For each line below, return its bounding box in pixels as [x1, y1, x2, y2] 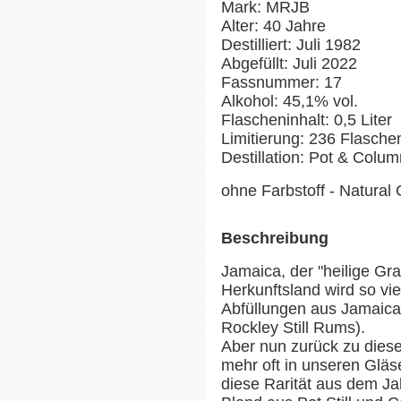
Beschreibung [221, 228, 328, 247]
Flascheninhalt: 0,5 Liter [221, 110, 392, 129]
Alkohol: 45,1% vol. [221, 91, 358, 110]
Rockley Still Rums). [221, 318, 365, 337]
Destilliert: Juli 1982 [221, 35, 361, 54]
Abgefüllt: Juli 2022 [221, 54, 357, 73]
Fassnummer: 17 [221, 73, 342, 91]
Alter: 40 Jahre [221, 16, 326, 35]
